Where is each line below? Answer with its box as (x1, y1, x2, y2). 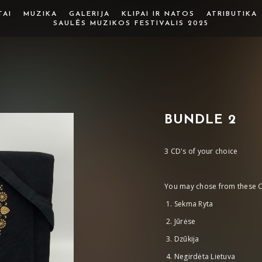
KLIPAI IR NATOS (121, 11, 195, 18)
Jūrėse (174, 216, 196, 226)
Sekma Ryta (174, 199, 213, 209)
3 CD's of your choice (164, 146, 238, 156)
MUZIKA (23, 11, 57, 18)
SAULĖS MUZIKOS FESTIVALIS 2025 (53, 20, 209, 27)
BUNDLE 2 (164, 113, 237, 127)
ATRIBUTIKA (206, 11, 257, 18)
